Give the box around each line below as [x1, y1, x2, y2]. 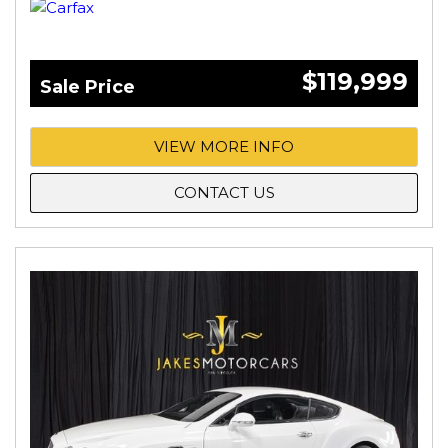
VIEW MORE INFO [154, 136, 294, 156]
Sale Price [40, 75, 135, 98]
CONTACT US [173, 182, 275, 202]
